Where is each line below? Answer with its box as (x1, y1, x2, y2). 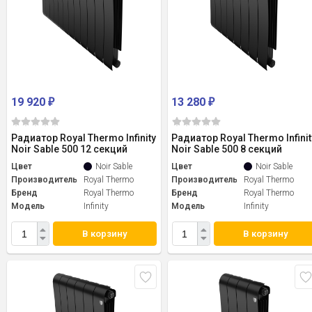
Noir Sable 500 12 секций (11, 143, 127, 155)
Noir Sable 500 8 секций (171, 143, 283, 155)
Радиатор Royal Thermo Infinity (11, 132, 156, 144)
